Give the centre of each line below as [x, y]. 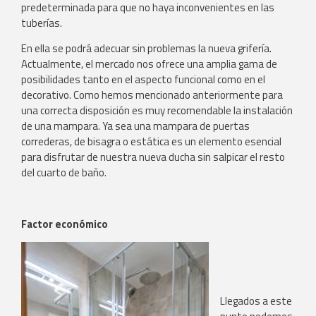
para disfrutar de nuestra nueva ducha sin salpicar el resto [153, 157]
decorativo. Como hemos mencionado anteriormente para [152, 95]
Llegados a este [256, 301]
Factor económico [65, 224]
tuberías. [42, 23]
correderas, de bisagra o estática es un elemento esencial [151, 142]
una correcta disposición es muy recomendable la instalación [157, 111]
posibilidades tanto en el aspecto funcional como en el [143, 80]
